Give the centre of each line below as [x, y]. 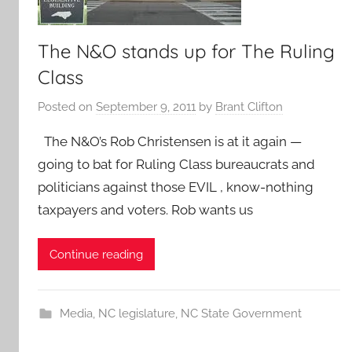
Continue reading [96, 254]
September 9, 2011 [146, 106]
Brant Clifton [249, 106]
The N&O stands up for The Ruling [186, 51]
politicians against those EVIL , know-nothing [176, 187]
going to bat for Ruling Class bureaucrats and [176, 164]
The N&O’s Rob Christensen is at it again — [170, 141]
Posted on [67, 106]
